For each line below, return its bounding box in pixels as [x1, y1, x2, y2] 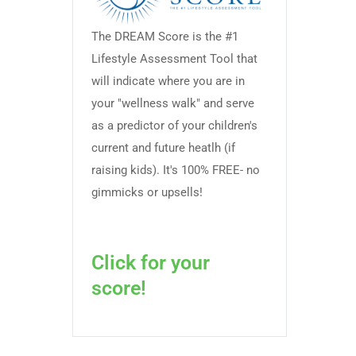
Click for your [91, 251, 211, 275]
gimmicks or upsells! [91, 184, 203, 199]
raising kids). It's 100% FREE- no [91, 162, 261, 177]
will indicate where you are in [91, 73, 246, 88]
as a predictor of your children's [91, 118, 258, 133]
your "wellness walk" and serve [91, 95, 255, 110]
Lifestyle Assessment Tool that [91, 51, 258, 66]
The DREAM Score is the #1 [91, 29, 239, 44]
